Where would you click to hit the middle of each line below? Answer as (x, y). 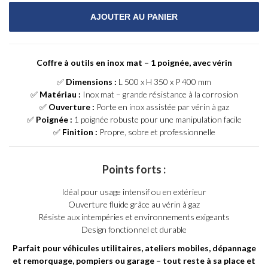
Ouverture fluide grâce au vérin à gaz (134, 204)
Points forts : (134, 169)
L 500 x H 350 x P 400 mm (164, 81)
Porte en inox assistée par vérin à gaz (162, 106)
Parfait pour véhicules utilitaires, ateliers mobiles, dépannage (134, 248)
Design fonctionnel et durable (134, 229)
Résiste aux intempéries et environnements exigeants (134, 217)
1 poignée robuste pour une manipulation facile (157, 119)
